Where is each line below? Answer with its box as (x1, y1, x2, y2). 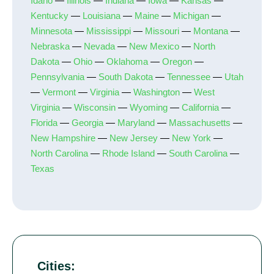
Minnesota (31, 26, 72, 36)
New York (172, 133, 211, 143)
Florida (31, 117, 57, 128)
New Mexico (129, 41, 179, 51)
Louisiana (83, 10, 120, 21)
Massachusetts (169, 117, 231, 128)
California (182, 102, 219, 113)
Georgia (72, 117, 103, 128)
